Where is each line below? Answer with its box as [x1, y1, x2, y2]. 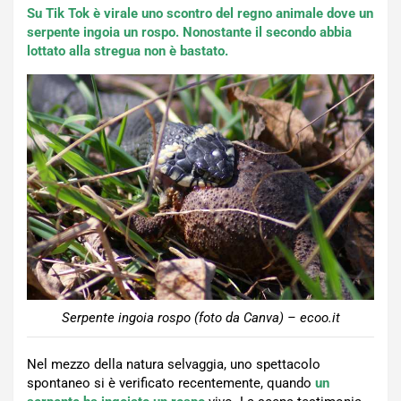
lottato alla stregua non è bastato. [27, 43, 228, 59]
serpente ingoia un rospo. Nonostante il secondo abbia [27, 24, 352, 40]
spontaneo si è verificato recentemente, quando [27, 374, 315, 391]
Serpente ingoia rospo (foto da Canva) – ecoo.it [61, 309, 340, 326]
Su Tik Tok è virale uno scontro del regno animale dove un [27, 5, 373, 21]
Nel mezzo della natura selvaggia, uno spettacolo [27, 355, 320, 372]
